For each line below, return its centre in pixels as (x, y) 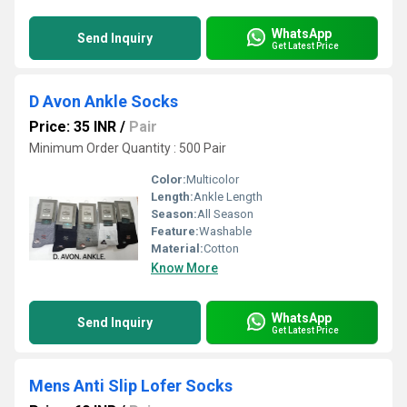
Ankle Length (228, 197)
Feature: (175, 231)
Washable (225, 231)
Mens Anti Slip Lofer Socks (131, 386)
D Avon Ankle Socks (104, 101)
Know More (184, 268)
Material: (177, 248)
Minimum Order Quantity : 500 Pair (128, 148)
